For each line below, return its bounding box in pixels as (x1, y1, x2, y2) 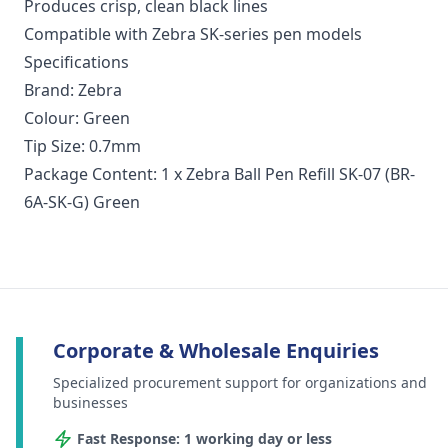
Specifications (24, 51, 129, 74)
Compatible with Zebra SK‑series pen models (24, 23, 362, 46)
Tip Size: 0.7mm (24, 135, 141, 158)
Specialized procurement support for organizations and (53, 373, 427, 393)
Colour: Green (24, 107, 130, 130)
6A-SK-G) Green (24, 191, 140, 214)
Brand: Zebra (24, 79, 122, 102)
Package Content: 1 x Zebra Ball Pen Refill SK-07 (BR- (24, 163, 415, 186)
